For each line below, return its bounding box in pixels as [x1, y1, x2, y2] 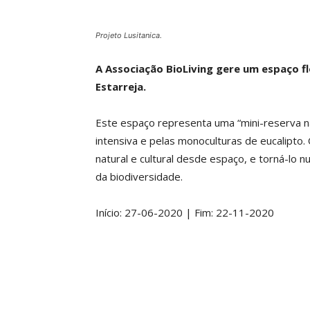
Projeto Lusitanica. [95, 30, 162, 40]
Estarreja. [95, 80, 146, 93]
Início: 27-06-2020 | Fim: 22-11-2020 [95, 206, 274, 219]
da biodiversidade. [95, 170, 183, 183]
